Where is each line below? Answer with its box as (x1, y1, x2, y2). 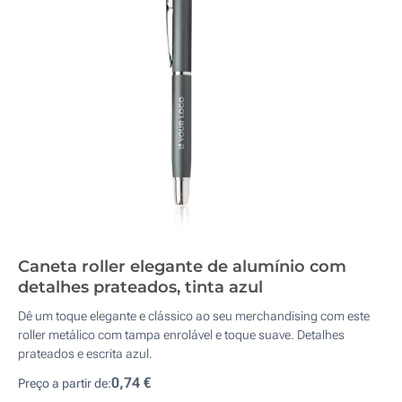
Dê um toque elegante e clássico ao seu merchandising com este (18, 309, 370, 323)
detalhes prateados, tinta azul (18, 277, 263, 297)
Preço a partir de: (18, 376, 111, 390)
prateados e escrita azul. (18, 346, 153, 361)
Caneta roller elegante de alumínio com (18, 257, 346, 276)
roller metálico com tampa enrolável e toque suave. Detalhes (18, 328, 345, 342)
